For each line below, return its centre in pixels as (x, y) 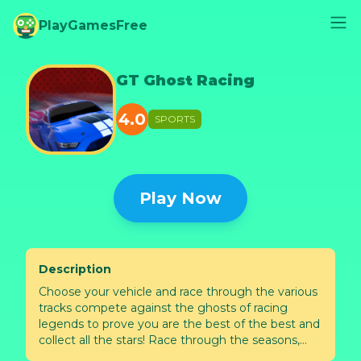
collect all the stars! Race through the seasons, (169, 340)
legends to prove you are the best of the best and (179, 324)
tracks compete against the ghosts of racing (163, 308)
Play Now (180, 198)
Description (75, 269)
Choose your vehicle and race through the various (178, 292)
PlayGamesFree (93, 25)
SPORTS (175, 119)
